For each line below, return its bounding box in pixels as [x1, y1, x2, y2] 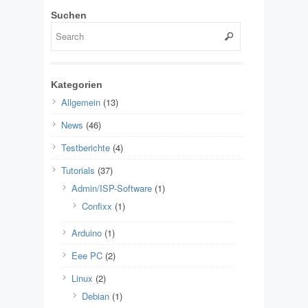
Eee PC [71, 249, 102, 263]
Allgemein [61, 96, 100, 109]
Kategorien [51, 79, 102, 91]
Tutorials [61, 164, 95, 177]
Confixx [82, 199, 112, 213]
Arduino [71, 226, 102, 240]
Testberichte [61, 141, 110, 155]
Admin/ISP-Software [71, 181, 152, 195]
